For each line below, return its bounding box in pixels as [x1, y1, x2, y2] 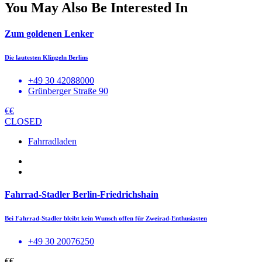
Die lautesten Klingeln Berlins [5, 53, 88, 61]
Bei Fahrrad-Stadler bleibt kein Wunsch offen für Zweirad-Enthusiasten [5, 214, 207, 222]
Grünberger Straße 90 [28, 85, 108, 96]
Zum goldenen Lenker [5, 28, 94, 39]
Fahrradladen [28, 136, 77, 146]
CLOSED [5, 116, 42, 126]
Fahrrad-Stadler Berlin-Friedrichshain [5, 189, 158, 199]
